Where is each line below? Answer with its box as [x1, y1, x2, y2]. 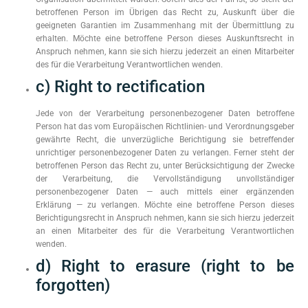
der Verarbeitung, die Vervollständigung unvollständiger [36, 174, 294, 184]
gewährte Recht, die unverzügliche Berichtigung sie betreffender [36, 135, 294, 144]
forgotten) [36, 276, 110, 295]
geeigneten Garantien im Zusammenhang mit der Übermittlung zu [36, 21, 294, 30]
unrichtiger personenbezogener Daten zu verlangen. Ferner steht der [36, 148, 294, 157]
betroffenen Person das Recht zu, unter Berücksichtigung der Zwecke [36, 161, 294, 170]
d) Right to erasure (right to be [36, 256, 294, 276]
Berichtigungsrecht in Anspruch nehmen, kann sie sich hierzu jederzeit [36, 213, 294, 223]
